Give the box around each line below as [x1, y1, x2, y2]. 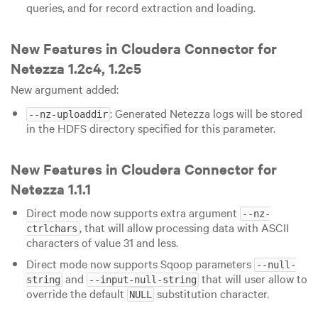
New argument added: [11, 81, 119, 97]
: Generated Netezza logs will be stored [109, 105, 302, 121]
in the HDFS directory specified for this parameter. [26, 120, 275, 136]
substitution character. [153, 285, 269, 301]
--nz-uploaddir [28, 109, 108, 121]
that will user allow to [198, 270, 307, 286]
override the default [26, 285, 127, 301]
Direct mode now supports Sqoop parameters [26, 255, 254, 271]
